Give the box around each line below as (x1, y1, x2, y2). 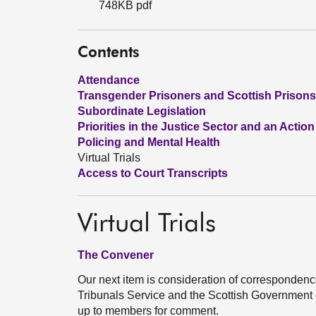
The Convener (78, 249, 154, 261)
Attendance (78, 74, 140, 86)
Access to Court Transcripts (78, 167, 228, 179)
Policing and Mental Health (78, 136, 220, 148)
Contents (78, 46, 140, 61)
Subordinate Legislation (78, 105, 206, 117)
